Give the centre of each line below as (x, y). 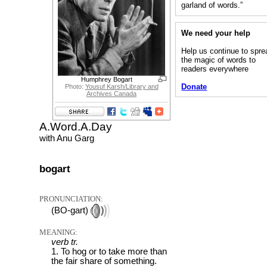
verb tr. (65, 242)
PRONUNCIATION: (71, 199)
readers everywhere (215, 69)
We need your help (216, 33)
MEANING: (58, 232)
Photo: (75, 87)
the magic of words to (219, 60)
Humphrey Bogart (106, 80)
